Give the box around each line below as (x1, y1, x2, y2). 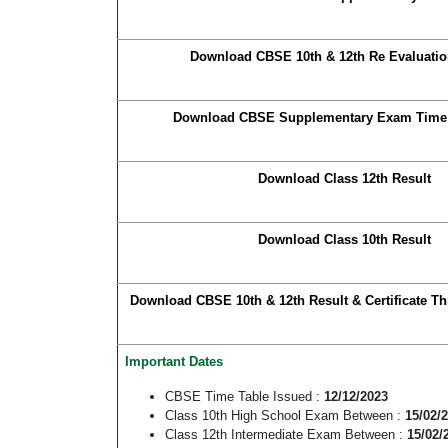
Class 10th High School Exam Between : (165, 408, 405, 424)
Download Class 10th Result (257, 232, 431, 248)
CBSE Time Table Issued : (165, 389, 324, 405)
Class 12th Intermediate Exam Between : (165, 427, 407, 443)
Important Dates (125, 354, 223, 370)
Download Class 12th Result (257, 171, 431, 187)
